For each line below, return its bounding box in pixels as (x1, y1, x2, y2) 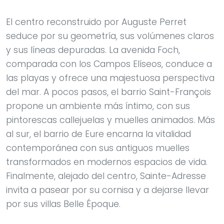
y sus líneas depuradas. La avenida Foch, (6, 44, 180, 56)
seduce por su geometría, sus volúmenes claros (6, 30, 214, 42)
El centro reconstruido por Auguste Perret (6, 16, 186, 28)
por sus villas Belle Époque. (6, 198, 120, 210)
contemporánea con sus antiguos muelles (6, 142, 189, 154)
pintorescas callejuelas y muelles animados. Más (6, 114, 215, 126)
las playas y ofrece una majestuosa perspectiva (6, 72, 214, 84)
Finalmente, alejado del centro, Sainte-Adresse (6, 170, 206, 182)
